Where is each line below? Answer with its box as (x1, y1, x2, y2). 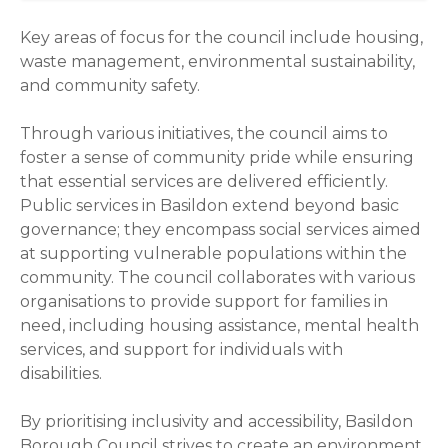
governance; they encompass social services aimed (20, 220, 421, 240)
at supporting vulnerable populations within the (20, 244, 407, 264)
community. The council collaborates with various (20, 268, 415, 288)
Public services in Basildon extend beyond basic (20, 196, 399, 216)
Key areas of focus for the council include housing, (20, 28, 423, 48)
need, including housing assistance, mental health (20, 316, 419, 336)
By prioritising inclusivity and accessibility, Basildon (20, 412, 413, 432)
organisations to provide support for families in (20, 292, 388, 312)
